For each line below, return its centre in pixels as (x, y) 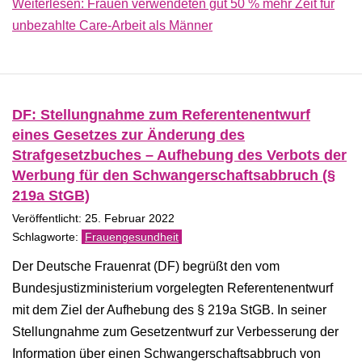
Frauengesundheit (132, 237)
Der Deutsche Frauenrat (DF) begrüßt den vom (146, 266)
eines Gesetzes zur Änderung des (128, 135)
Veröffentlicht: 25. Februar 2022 (93, 219)
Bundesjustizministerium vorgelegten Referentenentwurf (173, 288)
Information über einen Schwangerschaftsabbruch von (166, 354)
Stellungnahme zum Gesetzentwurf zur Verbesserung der (175, 332)
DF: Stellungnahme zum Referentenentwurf (161, 115)
